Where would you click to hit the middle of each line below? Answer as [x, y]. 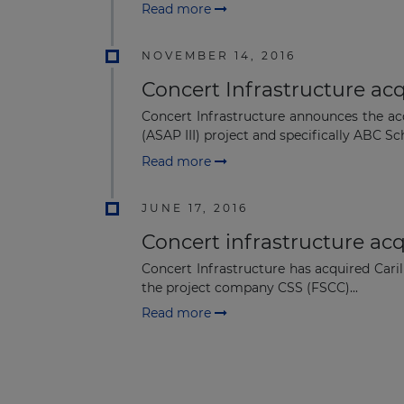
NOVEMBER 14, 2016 [219, 56]
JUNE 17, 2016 [195, 207]
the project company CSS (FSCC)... [250, 287]
